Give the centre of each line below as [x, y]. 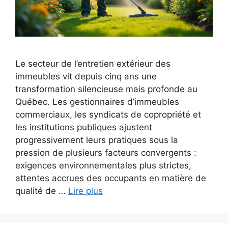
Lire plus [85, 191]
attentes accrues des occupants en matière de [111, 178]
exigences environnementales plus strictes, [103, 165]
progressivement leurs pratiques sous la [97, 140]
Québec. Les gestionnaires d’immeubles [97, 102]
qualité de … [42, 191]
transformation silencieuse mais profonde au [106, 89]
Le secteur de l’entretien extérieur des [93, 63]
